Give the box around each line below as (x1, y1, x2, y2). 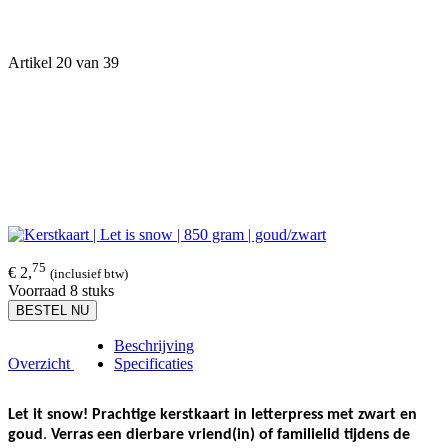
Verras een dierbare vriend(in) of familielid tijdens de (47, 427, 410, 444)
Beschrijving (114, 337, 194, 355)
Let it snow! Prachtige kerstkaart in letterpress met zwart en (8, 407, 417, 424)
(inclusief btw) (50, 266, 128, 282)
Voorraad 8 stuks (8, 282, 114, 300)
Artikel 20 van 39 (8, 53, 119, 71)
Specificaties (114, 355, 193, 373)
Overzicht (8, 355, 74, 373)
